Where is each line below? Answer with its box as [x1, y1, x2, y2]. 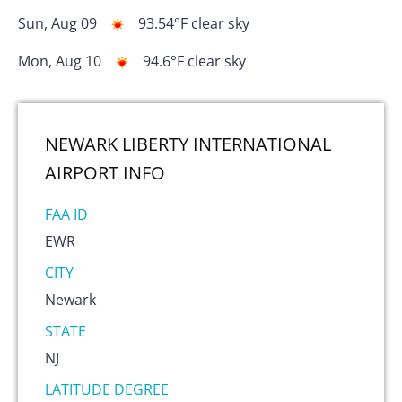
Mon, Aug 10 [18, 51, 101, 72]
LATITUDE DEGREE [45, 379, 169, 399]
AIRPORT [45, 160, 118, 185]
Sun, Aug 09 [18, 13, 97, 34]
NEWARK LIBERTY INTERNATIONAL [45, 131, 331, 156]
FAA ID [45, 204, 88, 224]
